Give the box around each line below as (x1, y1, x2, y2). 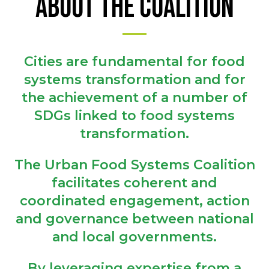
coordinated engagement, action (19, 193, 250, 210)
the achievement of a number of (22, 89, 247, 106)
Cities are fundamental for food (24, 53, 245, 70)
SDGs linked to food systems (34, 107, 235, 124)
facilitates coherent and (52, 175, 217, 192)
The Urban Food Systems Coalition (14, 157, 255, 174)
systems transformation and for (23, 71, 246, 88)
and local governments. (52, 229, 217, 246)
